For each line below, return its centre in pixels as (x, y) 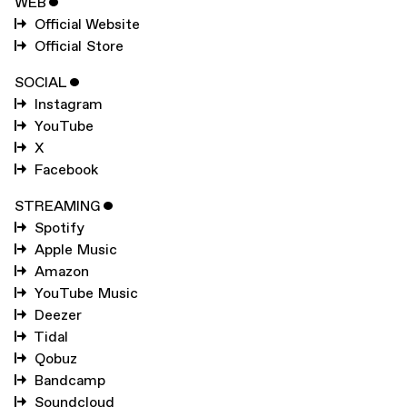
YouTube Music (86, 294)
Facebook (66, 171)
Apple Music (76, 251)
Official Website (87, 25)
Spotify (60, 229)
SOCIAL (41, 84)
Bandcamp (70, 382)
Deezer (58, 316)
